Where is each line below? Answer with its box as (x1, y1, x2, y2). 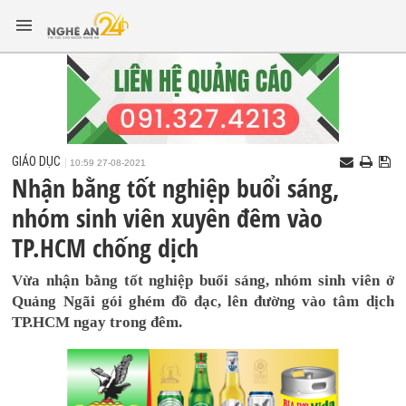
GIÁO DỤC (12, 154, 62, 169)
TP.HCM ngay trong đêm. (12, 314, 183, 331)
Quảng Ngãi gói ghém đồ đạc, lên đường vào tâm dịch (12, 293, 394, 310)
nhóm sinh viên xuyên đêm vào (12, 200, 324, 235)
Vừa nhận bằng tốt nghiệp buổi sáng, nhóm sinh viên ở (12, 272, 394, 289)
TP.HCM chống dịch (12, 230, 199, 265)
